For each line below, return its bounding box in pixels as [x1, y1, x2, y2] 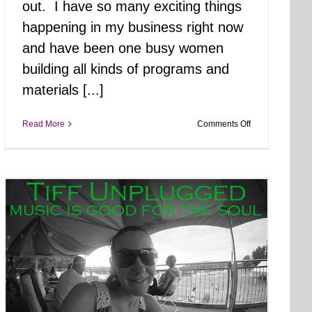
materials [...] [22, 82, 104, 98]
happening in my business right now [22, 19, 243, 36]
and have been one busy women [22, 40, 224, 56]
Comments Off [197, 119, 251, 130]
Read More [22, 119, 65, 130]
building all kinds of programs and [22, 61, 229, 77]
